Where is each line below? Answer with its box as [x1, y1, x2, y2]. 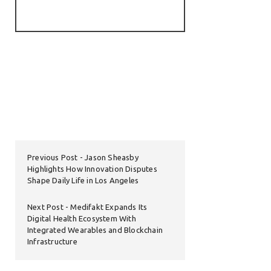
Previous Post [27, 153, 78, 162]
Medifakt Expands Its [70, 203, 148, 212]
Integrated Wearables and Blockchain [27, 226, 163, 235]
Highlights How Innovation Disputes [27, 165, 157, 174]
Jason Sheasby [85, 153, 139, 162]
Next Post [27, 203, 64, 212]
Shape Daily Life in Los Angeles [27, 176, 139, 185]
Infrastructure [27, 237, 77, 246]
